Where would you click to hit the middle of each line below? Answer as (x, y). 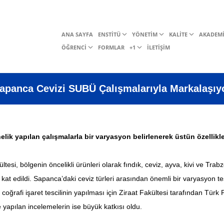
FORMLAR (111, 47)
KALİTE (178, 34)
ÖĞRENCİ (74, 47)
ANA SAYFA (77, 34)
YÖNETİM (145, 34)
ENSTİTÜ (109, 34)
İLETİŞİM (158, 47)
